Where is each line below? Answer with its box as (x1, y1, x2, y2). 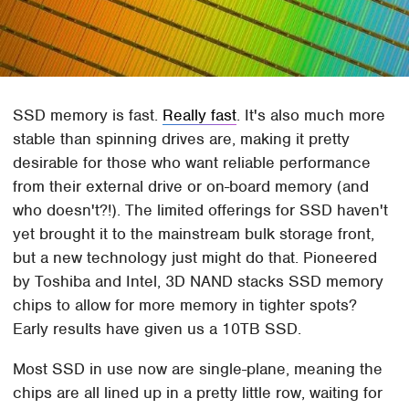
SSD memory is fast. (13, 104, 163, 125)
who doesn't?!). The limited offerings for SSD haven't (13, 199, 389, 220)
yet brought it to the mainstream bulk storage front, (13, 223, 375, 244)
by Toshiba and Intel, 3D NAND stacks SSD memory (13, 270, 384, 291)
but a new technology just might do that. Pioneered (13, 246, 378, 267)
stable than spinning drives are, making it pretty (13, 128, 351, 149)
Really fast (163, 104, 237, 125)
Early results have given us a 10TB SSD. (13, 318, 302, 339)
